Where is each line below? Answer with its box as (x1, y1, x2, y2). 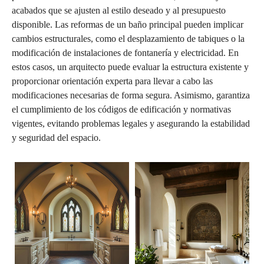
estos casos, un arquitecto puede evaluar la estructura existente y (12, 61, 249, 72)
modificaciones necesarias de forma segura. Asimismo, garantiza (12, 90, 250, 100)
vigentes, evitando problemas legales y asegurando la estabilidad (12, 118, 250, 128)
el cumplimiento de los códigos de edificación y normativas (12, 104, 231, 114)
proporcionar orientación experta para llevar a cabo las (12, 75, 213, 86)
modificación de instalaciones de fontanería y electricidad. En (12, 47, 239, 58)
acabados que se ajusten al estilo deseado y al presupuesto (12, 5, 226, 15)
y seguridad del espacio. (12, 132, 101, 143)
